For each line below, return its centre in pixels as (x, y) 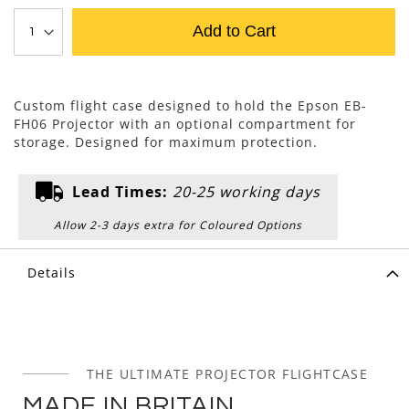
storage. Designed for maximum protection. (166, 142)
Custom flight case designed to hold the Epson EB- (190, 105)
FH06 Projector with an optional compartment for (185, 123)
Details (52, 272)
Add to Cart (234, 31)
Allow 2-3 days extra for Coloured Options (178, 225)
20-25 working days (246, 191)
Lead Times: (120, 191)
